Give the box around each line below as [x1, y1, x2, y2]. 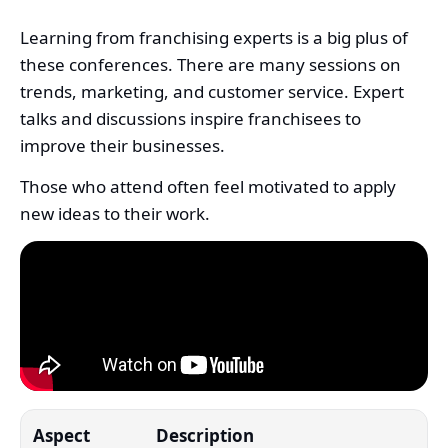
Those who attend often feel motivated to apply [20, 174, 396, 198]
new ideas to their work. [20, 201, 210, 225]
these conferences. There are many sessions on [20, 52, 401, 76]
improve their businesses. [20, 133, 225, 157]
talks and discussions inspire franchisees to [20, 106, 361, 130]
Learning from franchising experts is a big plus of [20, 25, 408, 49]
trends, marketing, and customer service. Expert [20, 79, 404, 103]
